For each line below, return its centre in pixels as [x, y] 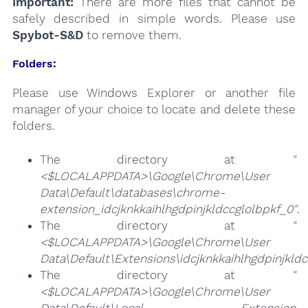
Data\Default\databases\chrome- [132, 193]
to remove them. [132, 35]
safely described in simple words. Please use [154, 19]
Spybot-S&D [47, 35]
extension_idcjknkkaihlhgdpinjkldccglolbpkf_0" [168, 209]
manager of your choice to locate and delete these [154, 109]
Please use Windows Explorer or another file [154, 92]
